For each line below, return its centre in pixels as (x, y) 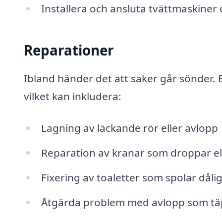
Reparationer (69, 50)
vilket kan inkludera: (73, 96)
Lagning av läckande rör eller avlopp (129, 128)
